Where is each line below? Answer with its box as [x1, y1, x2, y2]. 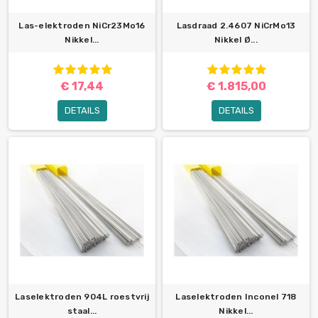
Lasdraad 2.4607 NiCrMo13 [176, 21, 296, 31]
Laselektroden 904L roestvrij [15, 292, 149, 302]
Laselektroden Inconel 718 [175, 292, 297, 302]
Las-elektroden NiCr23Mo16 [18, 21, 146, 31]
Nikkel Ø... [214, 35, 258, 45]
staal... [67, 306, 97, 317]
